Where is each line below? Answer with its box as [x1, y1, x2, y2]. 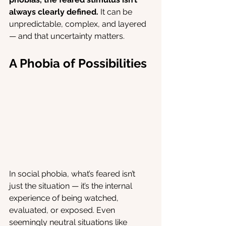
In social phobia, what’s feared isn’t [9, 169, 137, 179]
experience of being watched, [9, 193, 121, 203]
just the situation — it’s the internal [9, 181, 134, 191]
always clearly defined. [9, 7, 98, 17]
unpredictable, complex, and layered [9, 19, 148, 29]
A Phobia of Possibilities [9, 56, 147, 71]
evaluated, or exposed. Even [9, 205, 117, 215]
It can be [98, 7, 134, 17]
